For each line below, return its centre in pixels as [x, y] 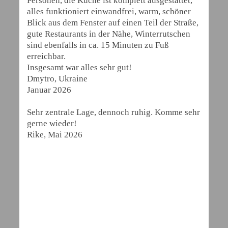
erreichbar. [46, 56]
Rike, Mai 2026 [55, 135]
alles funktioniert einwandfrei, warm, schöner [109, 11]
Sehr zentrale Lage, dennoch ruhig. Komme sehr [113, 112]
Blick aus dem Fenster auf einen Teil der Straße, [113, 23]
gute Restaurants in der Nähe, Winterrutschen [109, 34]
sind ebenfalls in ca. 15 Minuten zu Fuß [98, 45]
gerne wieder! [52, 123]
